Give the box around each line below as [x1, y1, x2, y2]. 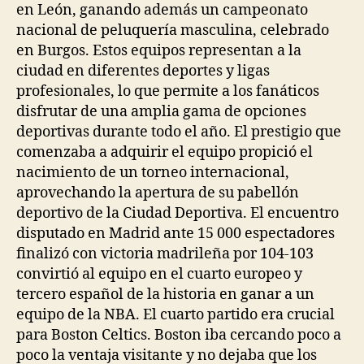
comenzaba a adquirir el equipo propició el [16, 142, 313, 162]
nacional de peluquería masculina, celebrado [16, 20, 329, 40]
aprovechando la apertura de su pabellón [16, 183, 299, 202]
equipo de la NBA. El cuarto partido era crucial [16, 305, 335, 324]
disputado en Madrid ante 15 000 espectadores [16, 223, 335, 243]
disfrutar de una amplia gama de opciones [16, 102, 306, 121]
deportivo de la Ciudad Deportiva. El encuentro [16, 203, 339, 223]
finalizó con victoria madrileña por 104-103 [16, 244, 314, 263]
